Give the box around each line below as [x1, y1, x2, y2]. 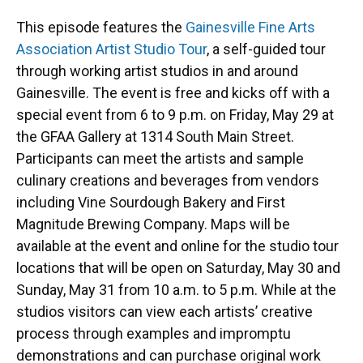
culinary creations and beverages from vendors [16, 171, 319, 189]
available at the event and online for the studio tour [16, 237, 339, 254]
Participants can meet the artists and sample [16, 149, 304, 167]
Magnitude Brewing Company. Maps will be [16, 215, 290, 233]
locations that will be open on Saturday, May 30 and [16, 258, 340, 276]
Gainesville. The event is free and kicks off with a [16, 83, 330, 101]
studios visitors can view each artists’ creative [16, 302, 313, 320]
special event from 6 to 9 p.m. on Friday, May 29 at [16, 105, 334, 123]
